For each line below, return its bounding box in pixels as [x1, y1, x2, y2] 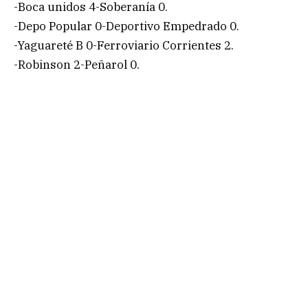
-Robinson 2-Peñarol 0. [14, 56, 140, 72]
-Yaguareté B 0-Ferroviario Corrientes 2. [14, 37, 234, 53]
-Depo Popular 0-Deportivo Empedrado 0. [14, 18, 239, 34]
